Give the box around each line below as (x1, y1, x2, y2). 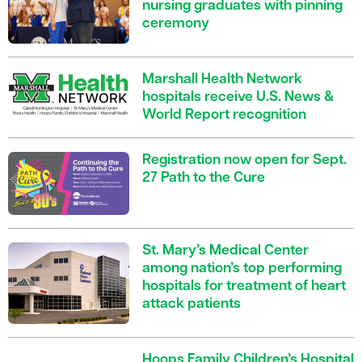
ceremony (142, 17, 209, 32)
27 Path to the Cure (142, 171, 265, 186)
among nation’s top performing (142, 262, 342, 276)
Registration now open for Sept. (142, 154, 347, 168)
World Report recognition (142, 108, 306, 123)
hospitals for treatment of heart (142, 280, 346, 294)
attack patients (142, 297, 241, 312)
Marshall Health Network (142, 73, 302, 87)
